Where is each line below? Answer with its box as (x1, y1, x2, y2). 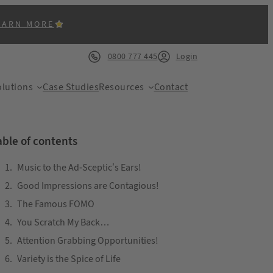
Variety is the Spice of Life (17, 252, 121, 266)
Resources (99, 80, 144, 94)
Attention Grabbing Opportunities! (17, 233, 158, 247)
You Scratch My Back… (17, 215, 110, 229)
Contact (154, 80, 188, 94)
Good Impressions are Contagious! (17, 179, 159, 193)
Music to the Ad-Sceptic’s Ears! (17, 160, 141, 174)
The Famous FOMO (17, 197, 94, 211)
